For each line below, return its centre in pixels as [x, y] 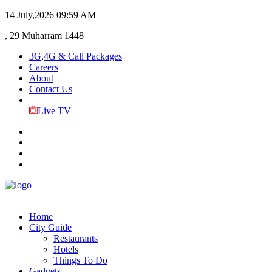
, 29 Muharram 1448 [44, 36]
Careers [44, 67]
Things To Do [80, 260]
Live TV [54, 111]
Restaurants [76, 238]
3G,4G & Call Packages [76, 56]
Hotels [66, 249]
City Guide [50, 227]
